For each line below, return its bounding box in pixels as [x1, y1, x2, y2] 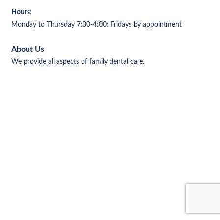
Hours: [11, 9, 32, 16]
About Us [11, 45, 44, 54]
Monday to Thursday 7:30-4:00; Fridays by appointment [11, 21, 182, 28]
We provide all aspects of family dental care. [11, 58, 144, 66]
